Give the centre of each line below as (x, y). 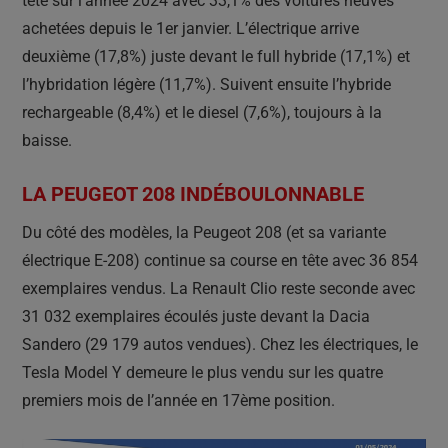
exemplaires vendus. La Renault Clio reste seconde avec (218, 288)
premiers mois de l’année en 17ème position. (180, 400)
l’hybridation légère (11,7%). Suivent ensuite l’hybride (206, 84)
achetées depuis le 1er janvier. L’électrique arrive (190, 28)
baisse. (47, 140)
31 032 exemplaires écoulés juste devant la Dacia (196, 316)
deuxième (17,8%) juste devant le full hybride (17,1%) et (216, 56)
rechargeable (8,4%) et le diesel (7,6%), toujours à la (202, 112)
